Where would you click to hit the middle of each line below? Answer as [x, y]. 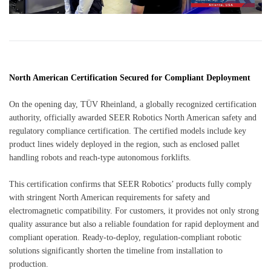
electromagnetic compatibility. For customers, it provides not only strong [134, 211]
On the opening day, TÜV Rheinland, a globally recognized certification [133, 104]
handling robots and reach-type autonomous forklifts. [100, 157]
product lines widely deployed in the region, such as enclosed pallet [124, 144]
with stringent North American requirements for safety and [109, 197]
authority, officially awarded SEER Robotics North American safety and [133, 117]
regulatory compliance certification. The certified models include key [128, 131]
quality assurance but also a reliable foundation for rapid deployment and [134, 224]
